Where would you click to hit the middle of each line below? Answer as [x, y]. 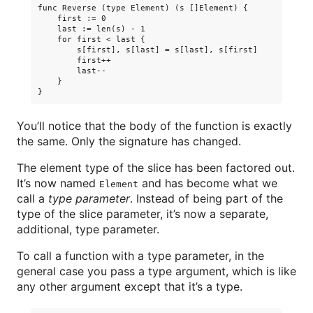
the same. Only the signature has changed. [129, 141]
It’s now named [58, 183]
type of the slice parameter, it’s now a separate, [143, 214]
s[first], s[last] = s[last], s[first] [148, 50]
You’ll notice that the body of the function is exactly [154, 126]
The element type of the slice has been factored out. [156, 168]
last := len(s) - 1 [92, 29]
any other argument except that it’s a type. [130, 286]
